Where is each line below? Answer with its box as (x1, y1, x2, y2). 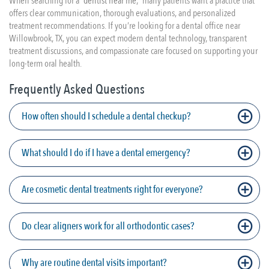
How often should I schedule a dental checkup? (22, 109, 190, 123)
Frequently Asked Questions (9, 80, 145, 98)
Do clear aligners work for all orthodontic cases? (22, 219, 194, 233)
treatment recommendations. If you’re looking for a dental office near (9, 19, 240, 32)
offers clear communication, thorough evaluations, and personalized (9, 7, 235, 20)
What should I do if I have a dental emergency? (22, 146, 190, 160)
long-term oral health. (9, 57, 82, 70)
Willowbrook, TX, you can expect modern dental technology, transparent (9, 32, 247, 45)
